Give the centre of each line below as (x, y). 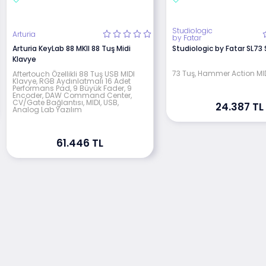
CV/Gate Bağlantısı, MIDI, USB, (65, 102)
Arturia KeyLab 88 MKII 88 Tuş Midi (71, 48)
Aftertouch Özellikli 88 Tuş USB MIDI (73, 74)
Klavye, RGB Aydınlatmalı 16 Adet (71, 81)
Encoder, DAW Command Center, (72, 95)
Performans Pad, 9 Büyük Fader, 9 (72, 88)
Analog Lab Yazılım (47, 109)
